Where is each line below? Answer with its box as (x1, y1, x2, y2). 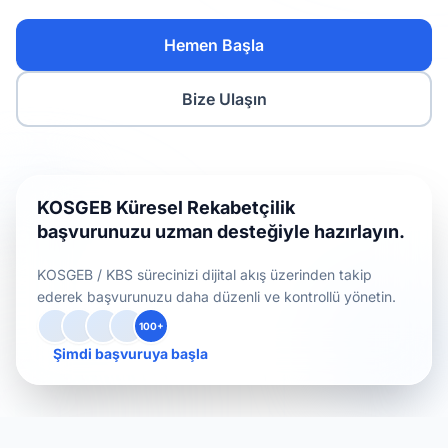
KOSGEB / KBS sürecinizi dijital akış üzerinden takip (37, 266, 372, 283)
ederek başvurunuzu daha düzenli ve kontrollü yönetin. (37, 288, 396, 305)
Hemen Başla (164, 35, 264, 55)
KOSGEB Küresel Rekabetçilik (37, 197, 295, 218)
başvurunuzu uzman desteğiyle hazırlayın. (37, 221, 405, 242)
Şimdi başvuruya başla (53, 345, 208, 362)
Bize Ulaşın (181, 89, 267, 109)
